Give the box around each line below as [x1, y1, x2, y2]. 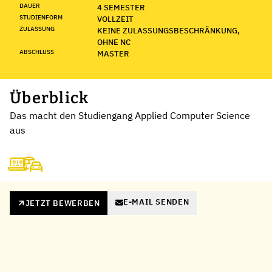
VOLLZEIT [97, 13, 134, 24]
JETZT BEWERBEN [25, 197, 100, 208]
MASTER [97, 48, 129, 59]
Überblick [10, 88, 89, 107]
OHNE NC [97, 36, 131, 47]
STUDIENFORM [19, 13, 63, 21]
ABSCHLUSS [19, 47, 54, 56]
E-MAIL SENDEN [123, 197, 189, 208]
